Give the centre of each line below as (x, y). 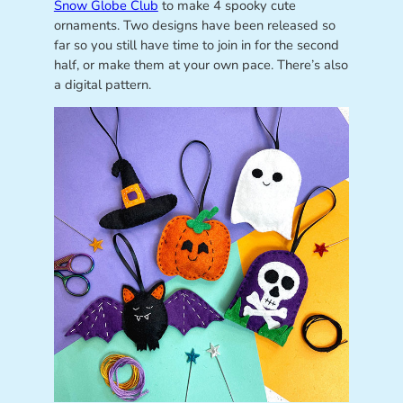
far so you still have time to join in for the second (196, 45)
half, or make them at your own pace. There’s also (201, 65)
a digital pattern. (102, 85)
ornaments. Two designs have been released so (194, 26)
